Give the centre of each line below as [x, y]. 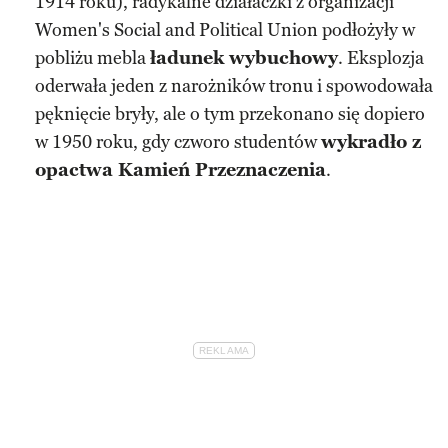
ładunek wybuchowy [244, 57]
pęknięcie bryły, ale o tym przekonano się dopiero [230, 113]
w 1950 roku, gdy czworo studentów [178, 141]
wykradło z [371, 141]
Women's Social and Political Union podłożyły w [225, 29]
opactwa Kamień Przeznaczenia [180, 169]
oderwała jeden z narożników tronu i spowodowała [234, 85]
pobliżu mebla [92, 57]
